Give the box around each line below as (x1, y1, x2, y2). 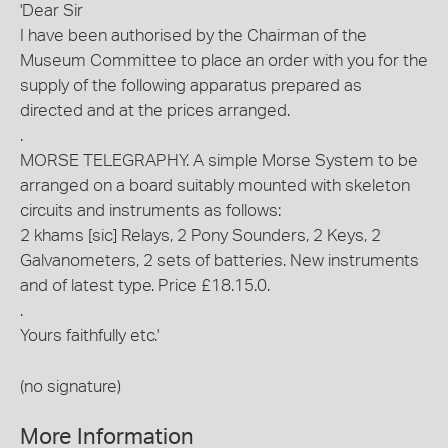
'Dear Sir (20, 2, 83, 20)
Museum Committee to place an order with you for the (20, 52, 428, 70)
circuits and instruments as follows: (20, 202, 281, 220)
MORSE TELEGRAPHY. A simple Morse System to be (20, 152, 418, 170)
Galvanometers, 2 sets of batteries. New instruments (20, 252, 419, 270)
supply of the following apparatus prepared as (20, 77, 362, 95)
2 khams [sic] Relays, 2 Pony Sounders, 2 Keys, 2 (20, 227, 381, 245)
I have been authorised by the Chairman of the (20, 27, 367, 45)
